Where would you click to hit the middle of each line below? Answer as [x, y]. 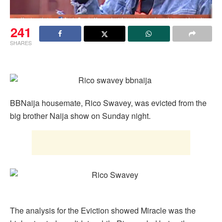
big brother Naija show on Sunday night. [80, 115]
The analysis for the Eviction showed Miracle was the [103, 210]
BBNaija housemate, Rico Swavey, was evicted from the [108, 103]
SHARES [21, 42]
